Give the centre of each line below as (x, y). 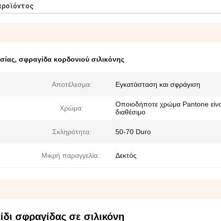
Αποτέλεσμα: (72, 84)
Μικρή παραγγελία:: (72, 155)
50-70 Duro (133, 132)
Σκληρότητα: (72, 132)
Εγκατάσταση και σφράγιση (158, 84)
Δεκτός (126, 155)
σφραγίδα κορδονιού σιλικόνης (72, 59)
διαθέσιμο (130, 112)
